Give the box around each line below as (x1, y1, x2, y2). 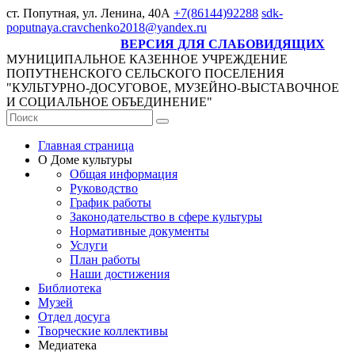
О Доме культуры (38, 153, 132, 166)
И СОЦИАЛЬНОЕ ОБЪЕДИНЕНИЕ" (6, 95, 212, 109)
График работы (70, 196, 151, 209)
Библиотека (38, 281, 101, 295)
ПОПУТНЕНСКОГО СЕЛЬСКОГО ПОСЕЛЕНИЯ (6, 67, 284, 80)
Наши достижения (70, 267, 170, 281)
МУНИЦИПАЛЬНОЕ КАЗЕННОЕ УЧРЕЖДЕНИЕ (6, 52, 288, 66)
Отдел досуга (38, 310, 110, 323)
